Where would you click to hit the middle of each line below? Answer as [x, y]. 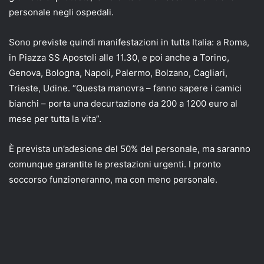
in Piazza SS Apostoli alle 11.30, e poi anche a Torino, [119, 57]
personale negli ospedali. [61, 12]
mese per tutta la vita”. [55, 118]
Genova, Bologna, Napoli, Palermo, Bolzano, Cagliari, [118, 72]
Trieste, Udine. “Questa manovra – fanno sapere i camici [125, 88]
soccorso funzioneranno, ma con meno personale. [113, 179]
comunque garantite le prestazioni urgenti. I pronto [115, 164]
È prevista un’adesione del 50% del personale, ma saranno [130, 148]
